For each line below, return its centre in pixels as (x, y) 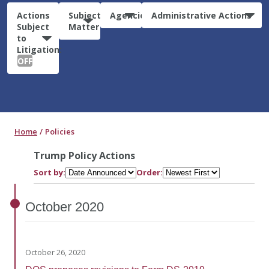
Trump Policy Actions (84, 155)
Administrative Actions (202, 15)
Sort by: (50, 172)
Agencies (130, 15)
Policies (60, 131)
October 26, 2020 (55, 252)
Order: (150, 172)
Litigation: (39, 49)
